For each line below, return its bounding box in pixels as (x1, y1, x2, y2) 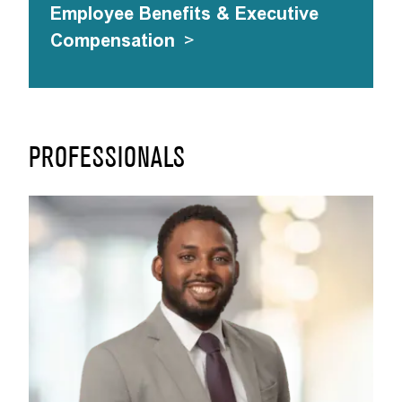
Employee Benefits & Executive (50, 3, 319, 24)
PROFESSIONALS (29, 146, 185, 172)
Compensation (50, 30, 175, 51)
